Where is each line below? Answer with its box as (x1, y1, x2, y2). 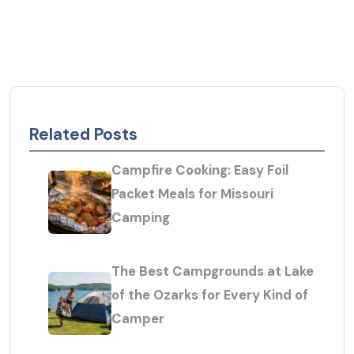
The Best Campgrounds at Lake (111, 262, 314, 281)
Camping (111, 209, 170, 227)
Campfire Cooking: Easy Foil (111, 161, 288, 179)
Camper (111, 310, 164, 328)
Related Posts (29, 123, 137, 145)
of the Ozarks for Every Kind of (111, 286, 308, 304)
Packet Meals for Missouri (111, 185, 273, 203)
